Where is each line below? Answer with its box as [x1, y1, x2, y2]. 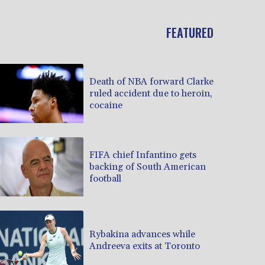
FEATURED [166, 24, 214, 42]
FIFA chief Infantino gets [89, 148, 196, 161]
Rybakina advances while [89, 228, 195, 240]
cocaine [89, 99, 122, 111]
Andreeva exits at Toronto [89, 240, 200, 252]
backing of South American [89, 160, 206, 173]
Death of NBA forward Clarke [89, 75, 214, 88]
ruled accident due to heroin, [89, 87, 212, 99]
